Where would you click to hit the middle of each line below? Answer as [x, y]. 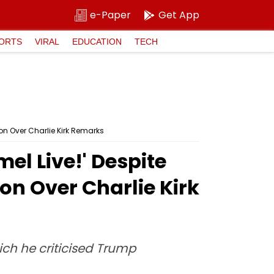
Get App [179, 15]
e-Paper [110, 15]
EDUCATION [97, 41]
